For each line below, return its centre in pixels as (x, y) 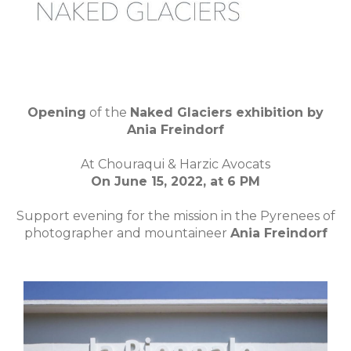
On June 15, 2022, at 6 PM (175, 181)
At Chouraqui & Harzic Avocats (175, 164)
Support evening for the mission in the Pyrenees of (175, 215)
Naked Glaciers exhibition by (227, 112)
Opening (57, 112)
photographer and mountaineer (127, 233)
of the (108, 112)
